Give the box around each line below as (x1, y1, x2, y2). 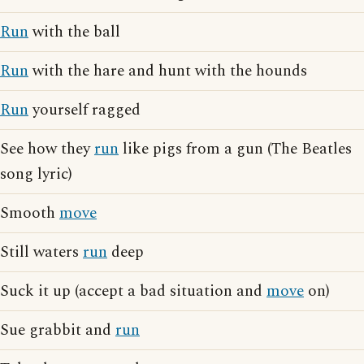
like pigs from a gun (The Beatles (119, 137, 352, 161)
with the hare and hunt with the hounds (28, 59, 307, 83)
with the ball (28, 20, 120, 44)
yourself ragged (28, 98, 141, 122)
